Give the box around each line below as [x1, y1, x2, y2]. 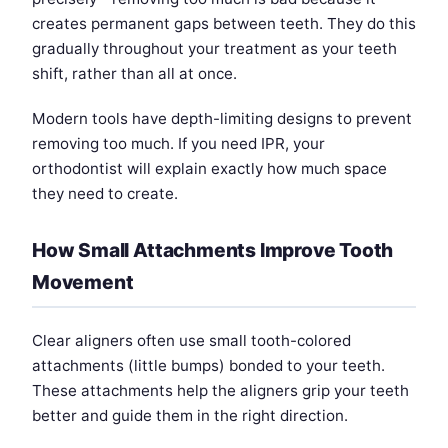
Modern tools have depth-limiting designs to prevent [32, 109, 412, 129]
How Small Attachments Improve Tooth [32, 238, 394, 263]
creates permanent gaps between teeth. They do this [32, 14, 416, 34]
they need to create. [32, 184, 178, 204]
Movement [32, 270, 134, 295]
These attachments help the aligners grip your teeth [32, 381, 409, 401]
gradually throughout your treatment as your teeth [32, 39, 397, 59]
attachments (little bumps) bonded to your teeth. [32, 356, 385, 376]
